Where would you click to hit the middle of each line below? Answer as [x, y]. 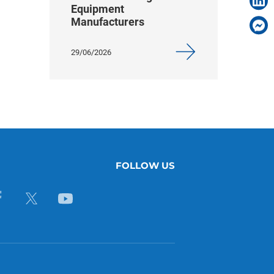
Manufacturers [108, 22]
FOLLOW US [145, 165]
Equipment [98, 9]
